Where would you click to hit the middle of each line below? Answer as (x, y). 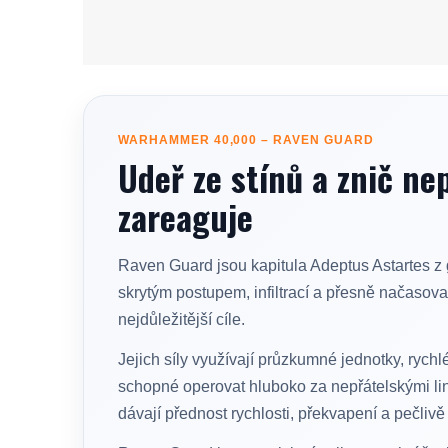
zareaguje (185, 217)
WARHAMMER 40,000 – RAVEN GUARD (246, 140)
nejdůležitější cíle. (181, 320)
